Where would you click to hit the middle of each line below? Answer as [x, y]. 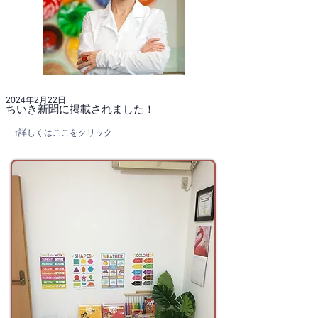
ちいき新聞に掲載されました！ [80, 109]
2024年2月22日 [36, 100]
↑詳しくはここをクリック [63, 133]
